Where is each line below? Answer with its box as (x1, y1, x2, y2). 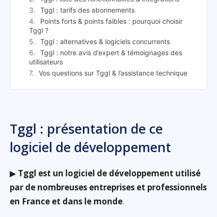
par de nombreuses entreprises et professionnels (10, 182, 207, 193)
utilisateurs (29, 58, 63, 66)
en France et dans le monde (10, 196, 123, 207)
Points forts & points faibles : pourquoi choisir (40, 17, 183, 26)
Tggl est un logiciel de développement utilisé (18, 168, 201, 179)
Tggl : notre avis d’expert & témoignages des (40, 48, 182, 57)
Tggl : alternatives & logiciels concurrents (40, 37, 170, 46)
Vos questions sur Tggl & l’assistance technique (39, 69, 187, 77)
